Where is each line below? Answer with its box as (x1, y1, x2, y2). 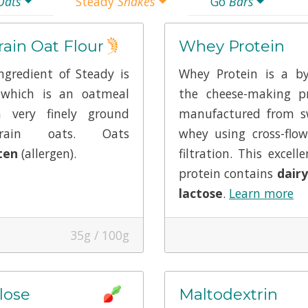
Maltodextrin (179, 285, 278, 305)
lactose (179, 185, 223, 202)
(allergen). (17, 145, 76, 162)
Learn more (229, 185, 294, 202)
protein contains (179, 165, 277, 182)
